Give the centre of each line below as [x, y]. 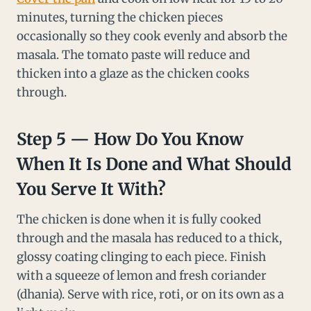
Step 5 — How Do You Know [130, 140]
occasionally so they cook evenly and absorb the [152, 36]
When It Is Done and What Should [154, 165]
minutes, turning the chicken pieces [120, 18]
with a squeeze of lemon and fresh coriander [142, 276]
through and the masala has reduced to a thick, [149, 238]
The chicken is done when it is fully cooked [139, 220]
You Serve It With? [91, 190]
